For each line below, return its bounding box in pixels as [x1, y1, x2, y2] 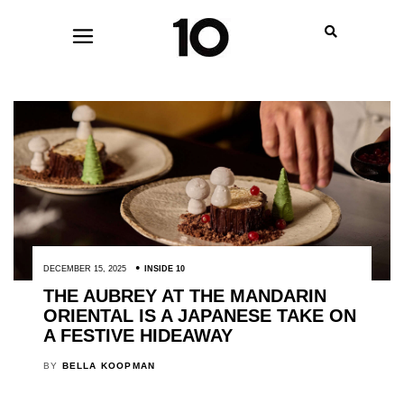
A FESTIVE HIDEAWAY [42, 326, 233, 346]
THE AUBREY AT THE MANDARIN [42, 286, 326, 307]
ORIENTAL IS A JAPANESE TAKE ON [42, 306, 356, 326]
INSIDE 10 [143, 264, 185, 274]
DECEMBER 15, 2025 [42, 264, 126, 274]
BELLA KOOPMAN [61, 361, 156, 372]
